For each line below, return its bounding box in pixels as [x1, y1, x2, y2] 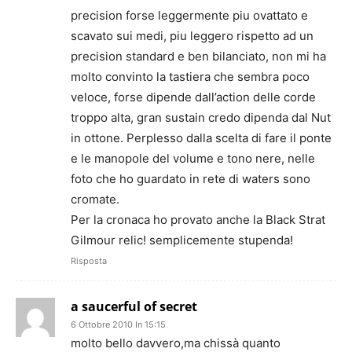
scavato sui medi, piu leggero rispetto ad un [71, 28, 313, 43]
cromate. [71, 192, 119, 207]
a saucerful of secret [71, 298, 197, 315]
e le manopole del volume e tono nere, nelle [71, 151, 315, 166]
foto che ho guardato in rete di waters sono [71, 171, 310, 186]
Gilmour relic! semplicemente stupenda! [71, 233, 293, 247]
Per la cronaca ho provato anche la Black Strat [71, 212, 325, 227]
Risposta [71, 255, 107, 266]
